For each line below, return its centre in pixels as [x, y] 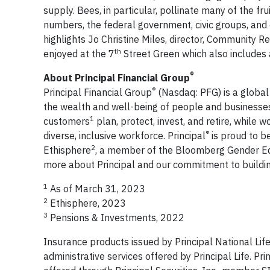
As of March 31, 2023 [98, 189]
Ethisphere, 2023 [88, 203]
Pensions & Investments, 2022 [116, 218]
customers [67, 121]
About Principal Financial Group [117, 78]
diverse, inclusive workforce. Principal [124, 136]
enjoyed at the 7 [79, 54]
